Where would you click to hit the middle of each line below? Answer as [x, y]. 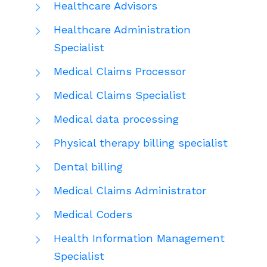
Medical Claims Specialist [120, 95]
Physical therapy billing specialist [141, 142]
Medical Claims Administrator [130, 190]
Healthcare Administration [122, 29]
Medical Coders [93, 214]
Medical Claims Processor [120, 71]
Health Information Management [139, 238]
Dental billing [88, 166]
